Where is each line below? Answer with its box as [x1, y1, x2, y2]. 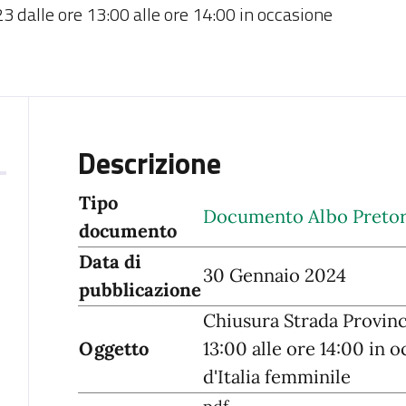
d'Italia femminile [202, 364, 351, 389]
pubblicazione [78, 277, 201, 302]
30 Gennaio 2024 [202, 263, 346, 287]
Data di [78, 249, 141, 274]
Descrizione [77, 140, 221, 185]
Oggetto [78, 336, 149, 361]
